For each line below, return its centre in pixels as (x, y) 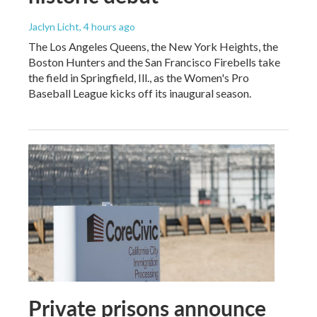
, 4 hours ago (107, 27)
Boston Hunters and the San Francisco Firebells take (154, 62)
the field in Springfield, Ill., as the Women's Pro (139, 78)
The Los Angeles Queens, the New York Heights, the (153, 47)
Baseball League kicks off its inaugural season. (140, 93)
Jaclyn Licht (54, 27)
